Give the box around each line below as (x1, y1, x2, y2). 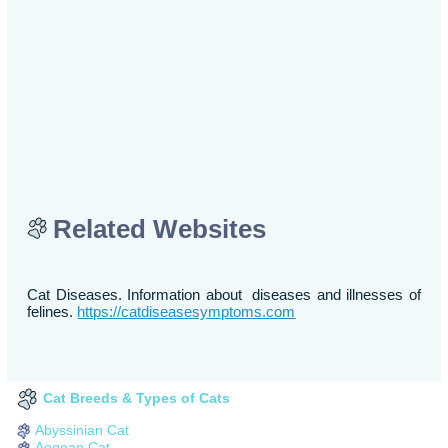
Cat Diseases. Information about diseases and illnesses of (27, 286, 421, 303)
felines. (27, 303, 78, 320)
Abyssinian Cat (35, 422, 130, 438)
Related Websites (53, 214, 267, 244)
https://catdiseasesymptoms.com (77, 303, 296, 320)
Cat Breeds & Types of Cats (43, 390, 231, 407)
